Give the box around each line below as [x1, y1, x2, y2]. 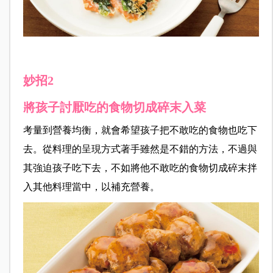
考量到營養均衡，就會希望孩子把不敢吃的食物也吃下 [23, 124, 257, 135]
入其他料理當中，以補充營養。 [23, 181, 160, 192]
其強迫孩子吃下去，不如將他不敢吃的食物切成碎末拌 [23, 162, 257, 173]
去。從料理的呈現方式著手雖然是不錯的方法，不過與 [23, 143, 257, 154]
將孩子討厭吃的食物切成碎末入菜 [23, 100, 206, 114]
